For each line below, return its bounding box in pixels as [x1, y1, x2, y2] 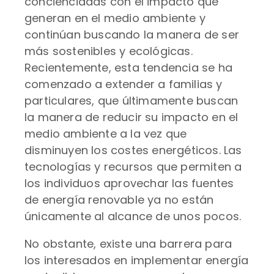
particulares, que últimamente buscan [24, 93, 239, 108]
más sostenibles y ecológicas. [24, 43, 193, 59]
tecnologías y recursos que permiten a [24, 159, 242, 174]
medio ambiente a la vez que [24, 126, 187, 141]
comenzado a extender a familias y [24, 76, 223, 92]
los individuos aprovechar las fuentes [24, 176, 234, 191]
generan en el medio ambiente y [24, 10, 206, 26]
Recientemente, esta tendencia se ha [24, 60, 233, 75]
